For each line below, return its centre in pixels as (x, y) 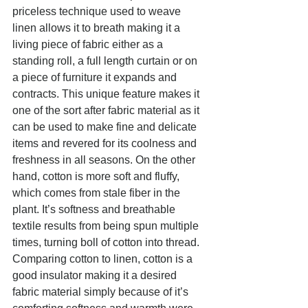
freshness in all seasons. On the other (105, 160)
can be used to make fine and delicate (106, 127)
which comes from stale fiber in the (98, 193)
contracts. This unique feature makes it (107, 94)
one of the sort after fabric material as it (107, 110)
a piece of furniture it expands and (96, 77)
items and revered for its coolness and (106, 143)
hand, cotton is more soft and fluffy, (97, 176)
